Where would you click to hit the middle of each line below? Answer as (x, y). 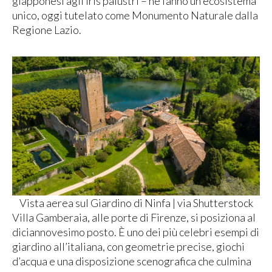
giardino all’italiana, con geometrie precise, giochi (128, 246)
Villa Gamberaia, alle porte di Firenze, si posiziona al (134, 217)
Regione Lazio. (47, 30)
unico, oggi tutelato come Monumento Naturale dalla (135, 15)
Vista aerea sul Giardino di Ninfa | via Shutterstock (136, 202)
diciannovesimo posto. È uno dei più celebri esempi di (136, 232)
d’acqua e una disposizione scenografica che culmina (132, 261)
